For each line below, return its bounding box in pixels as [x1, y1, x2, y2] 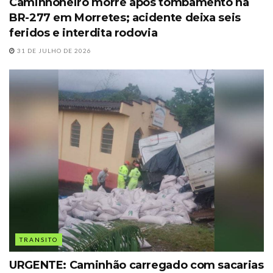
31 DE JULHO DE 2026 [15, 47, 91, 55]
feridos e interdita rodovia [9, 26, 158, 40]
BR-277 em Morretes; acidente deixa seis [9, 11, 241, 25]
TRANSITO [19, 236, 58, 244]
